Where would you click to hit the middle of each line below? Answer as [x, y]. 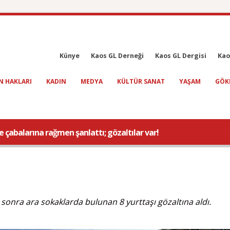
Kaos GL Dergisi [181, 56]
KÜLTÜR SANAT [141, 81]
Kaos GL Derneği [117, 56]
